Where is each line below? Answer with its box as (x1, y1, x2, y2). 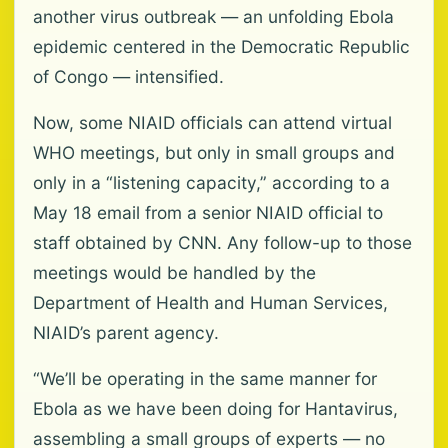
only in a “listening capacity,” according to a (33, 172, 390, 193)
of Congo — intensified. (33, 66, 224, 87)
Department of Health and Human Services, (33, 292, 388, 313)
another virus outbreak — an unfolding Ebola (33, 6, 394, 27)
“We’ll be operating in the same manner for (33, 368, 377, 389)
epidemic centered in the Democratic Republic (33, 36, 410, 57)
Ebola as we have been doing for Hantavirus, (33, 398, 398, 419)
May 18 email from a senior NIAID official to (33, 202, 383, 223)
